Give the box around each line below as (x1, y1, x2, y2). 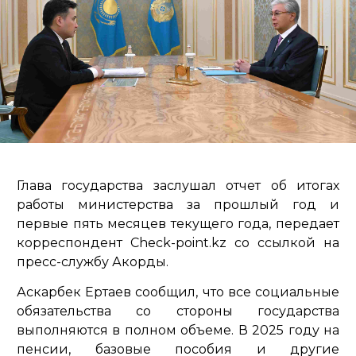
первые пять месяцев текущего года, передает (17, 216, 339, 232)
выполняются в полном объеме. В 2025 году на (17, 323, 339, 339)
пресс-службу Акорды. (17, 254, 168, 270)
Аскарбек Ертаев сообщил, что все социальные (17, 284, 339, 300)
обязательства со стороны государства (17, 304, 339, 319)
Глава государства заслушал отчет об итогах (17, 178, 339, 194)
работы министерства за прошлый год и (17, 197, 339, 213)
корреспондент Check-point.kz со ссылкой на (17, 235, 339, 251)
